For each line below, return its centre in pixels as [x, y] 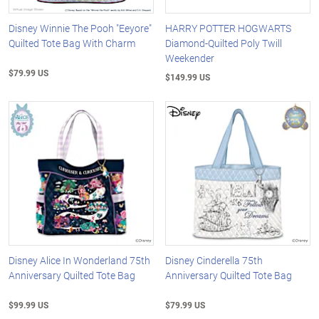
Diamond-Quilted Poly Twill [224, 43]
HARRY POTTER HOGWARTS [229, 28]
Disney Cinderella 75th [214, 261]
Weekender [190, 58]
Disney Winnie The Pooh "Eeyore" [80, 28]
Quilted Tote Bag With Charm [72, 43]
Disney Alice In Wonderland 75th [79, 261]
